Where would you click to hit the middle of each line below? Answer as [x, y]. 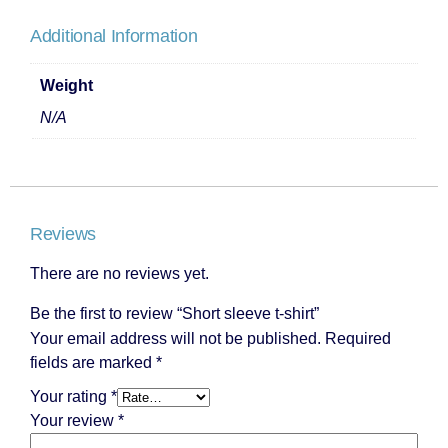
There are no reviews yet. [119, 273]
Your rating [70, 396]
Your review [74, 420]
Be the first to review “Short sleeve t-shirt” [174, 313]
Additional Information [114, 35]
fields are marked [93, 362]
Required [358, 338]
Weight [66, 85]
